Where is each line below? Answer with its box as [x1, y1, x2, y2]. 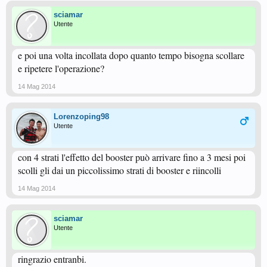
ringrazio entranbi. [18, 253, 86, 265]
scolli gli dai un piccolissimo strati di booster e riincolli [18, 164, 221, 176]
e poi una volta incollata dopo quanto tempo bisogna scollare [18, 49, 244, 61]
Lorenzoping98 [54, 112, 109, 121]
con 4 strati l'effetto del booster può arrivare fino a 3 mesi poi [18, 151, 246, 163]
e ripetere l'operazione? [18, 62, 104, 74]
